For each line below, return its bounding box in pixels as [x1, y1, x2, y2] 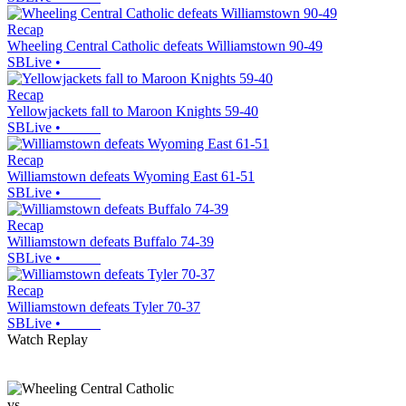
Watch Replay [7, 331, 88, 347]
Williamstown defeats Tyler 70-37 [7, 298, 200, 314]
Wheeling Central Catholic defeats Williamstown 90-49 [7, 37, 323, 53]
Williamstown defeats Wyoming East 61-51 [7, 168, 255, 184]
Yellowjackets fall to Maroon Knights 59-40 [7, 102, 258, 119]
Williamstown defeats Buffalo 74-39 [7, 233, 214, 249]
